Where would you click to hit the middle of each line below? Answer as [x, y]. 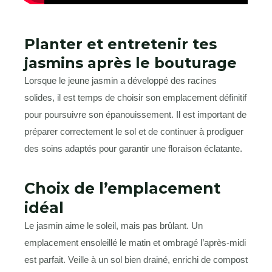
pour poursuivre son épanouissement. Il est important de [135, 115]
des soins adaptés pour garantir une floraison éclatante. [133, 149]
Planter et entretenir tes [121, 44]
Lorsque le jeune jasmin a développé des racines [121, 81]
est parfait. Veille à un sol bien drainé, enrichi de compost [136, 260]
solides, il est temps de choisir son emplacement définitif [135, 98]
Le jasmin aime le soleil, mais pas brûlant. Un [114, 226]
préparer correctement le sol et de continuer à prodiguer [134, 132]
